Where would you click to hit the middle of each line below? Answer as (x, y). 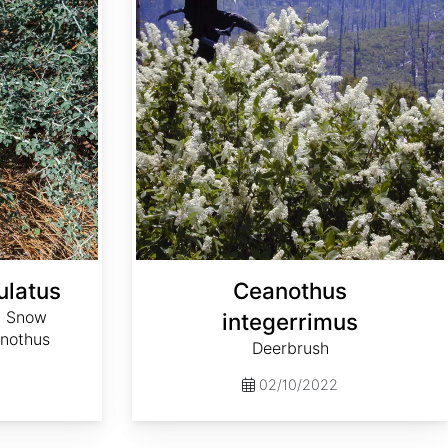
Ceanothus (290, 290)
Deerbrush (290, 348)
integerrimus (290, 321)
